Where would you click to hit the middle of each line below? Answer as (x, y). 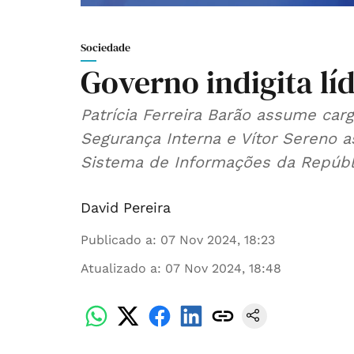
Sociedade (105, 48)
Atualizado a (119, 269)
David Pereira (126, 208)
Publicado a (117, 240)
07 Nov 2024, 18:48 (223, 269)
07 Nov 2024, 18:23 (218, 240)
